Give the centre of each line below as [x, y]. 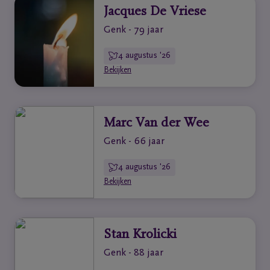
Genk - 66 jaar [134, 142]
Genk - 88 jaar [133, 253]
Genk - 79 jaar [133, 30]
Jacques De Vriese [155, 12]
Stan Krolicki [140, 235]
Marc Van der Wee [156, 124]
